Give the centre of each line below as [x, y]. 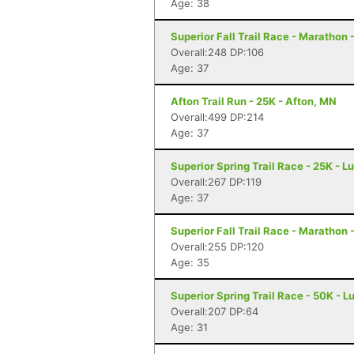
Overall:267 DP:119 [216, 182]
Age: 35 [190, 262]
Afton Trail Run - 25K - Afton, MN [254, 101]
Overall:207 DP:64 [215, 311]
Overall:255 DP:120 [217, 247]
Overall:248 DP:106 [217, 52]
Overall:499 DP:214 [217, 117]
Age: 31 [189, 327]
